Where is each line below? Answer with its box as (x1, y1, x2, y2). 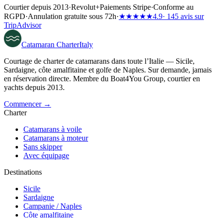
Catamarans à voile (23, 125, 82, 134)
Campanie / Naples (23, 202, 82, 211)
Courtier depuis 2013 (4, 3, 69, 12)
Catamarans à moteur (23, 134, 88, 143)
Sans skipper (23, 143, 62, 151)
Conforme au (153, 3, 194, 12)
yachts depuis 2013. (4, 83, 65, 92)
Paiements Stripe (100, 3, 151, 12)
